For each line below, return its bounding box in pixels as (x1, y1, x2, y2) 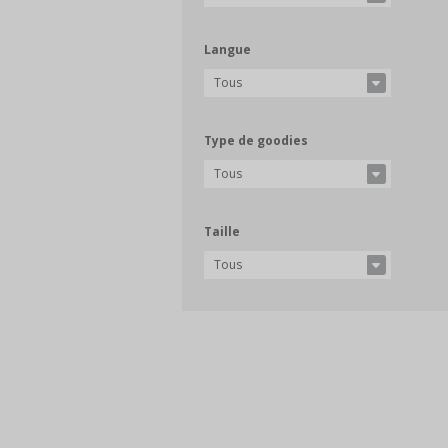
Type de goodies (204, 132, 309, 150)
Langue (204, 41, 252, 59)
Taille (204, 222, 241, 240)
